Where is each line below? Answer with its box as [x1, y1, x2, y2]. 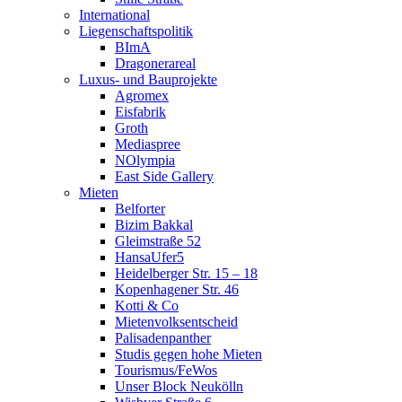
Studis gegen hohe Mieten [115, 346, 262, 362]
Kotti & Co [115, 298, 179, 313]
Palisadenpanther [115, 330, 211, 345]
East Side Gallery [115, 169, 214, 184]
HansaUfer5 [115, 249, 184, 265]
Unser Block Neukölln [115, 379, 243, 394]
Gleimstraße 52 [115, 233, 201, 249]
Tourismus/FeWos [115, 363, 217, 378]
